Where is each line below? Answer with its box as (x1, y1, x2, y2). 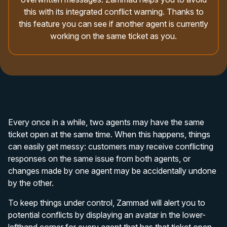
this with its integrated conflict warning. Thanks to (23, 7, 204, 17)
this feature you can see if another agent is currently (19, 19, 208, 29)
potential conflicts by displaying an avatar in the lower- (8, 210, 206, 220)
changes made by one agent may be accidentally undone (8, 166, 216, 176)
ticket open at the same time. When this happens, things (8, 129, 210, 139)
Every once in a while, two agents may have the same (8, 117, 204, 127)
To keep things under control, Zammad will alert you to (8, 198, 205, 208)
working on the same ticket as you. (50, 31, 177, 41)
